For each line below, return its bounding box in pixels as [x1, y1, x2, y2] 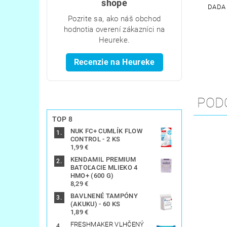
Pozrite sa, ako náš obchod [67, 14, 161, 23]
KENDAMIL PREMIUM [70, 155, 136, 163]
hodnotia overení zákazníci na [63, 24, 165, 34]
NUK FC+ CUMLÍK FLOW [70, 127, 142, 135]
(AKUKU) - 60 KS [70, 200, 121, 208]
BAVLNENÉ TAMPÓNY [70, 192, 138, 200]
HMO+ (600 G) [70, 171, 114, 179]
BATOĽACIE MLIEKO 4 [70, 163, 138, 171]
